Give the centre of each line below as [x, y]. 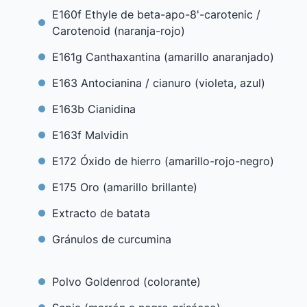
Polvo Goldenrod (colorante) [126, 282]
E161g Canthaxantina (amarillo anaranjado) [163, 57]
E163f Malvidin [90, 135]
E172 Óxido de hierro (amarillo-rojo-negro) [163, 161]
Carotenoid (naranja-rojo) [119, 31]
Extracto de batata [101, 213]
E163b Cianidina [94, 109]
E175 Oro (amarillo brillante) [125, 187]
